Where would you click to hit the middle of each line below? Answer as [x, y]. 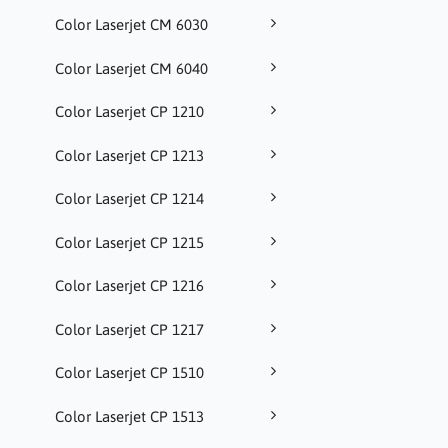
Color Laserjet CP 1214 [129, 199]
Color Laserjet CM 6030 [131, 25]
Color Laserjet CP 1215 [129, 242]
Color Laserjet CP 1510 [129, 373]
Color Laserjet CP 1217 [129, 329]
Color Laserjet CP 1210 [129, 112]
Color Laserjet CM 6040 [131, 68]
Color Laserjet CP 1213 [129, 155]
